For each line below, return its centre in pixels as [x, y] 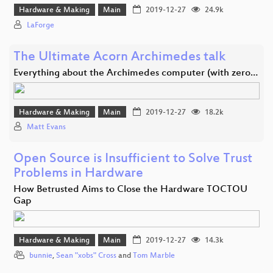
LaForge [41, 25]
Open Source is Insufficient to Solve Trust [133, 160]
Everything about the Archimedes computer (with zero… [136, 73]
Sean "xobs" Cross [86, 256]
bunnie [41, 256]
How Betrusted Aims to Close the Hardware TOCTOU [130, 190]
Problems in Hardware [78, 174]
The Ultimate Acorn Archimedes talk [119, 57]
